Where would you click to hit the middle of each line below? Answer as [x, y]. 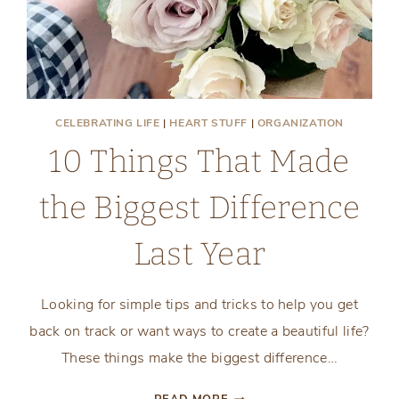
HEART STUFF [208, 122]
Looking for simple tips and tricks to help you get [199, 304]
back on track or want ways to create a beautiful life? [199, 331]
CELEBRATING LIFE [107, 122]
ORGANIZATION [301, 122]
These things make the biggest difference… [199, 358]
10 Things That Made [199, 161]
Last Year [199, 253]
